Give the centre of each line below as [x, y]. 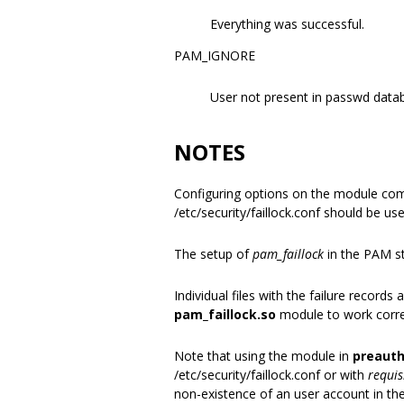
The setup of [213, 254]
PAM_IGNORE [215, 55]
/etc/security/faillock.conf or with [271, 375]
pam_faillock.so [225, 314]
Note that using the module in [263, 356]
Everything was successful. [287, 24]
